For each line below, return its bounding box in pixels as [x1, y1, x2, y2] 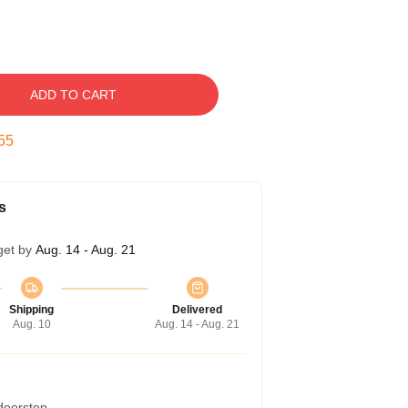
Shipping [9, 303, 54, 316]
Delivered [172, 303, 222, 316]
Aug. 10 [12, 318, 51, 331]
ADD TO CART [29, 87, 117, 102]
